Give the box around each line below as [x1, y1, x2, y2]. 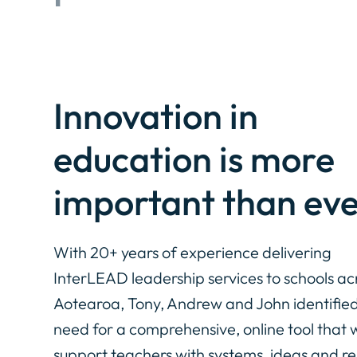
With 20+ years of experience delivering [53, 242, 332, 263]
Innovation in [53, 93, 259, 139]
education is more [53, 136, 335, 182]
